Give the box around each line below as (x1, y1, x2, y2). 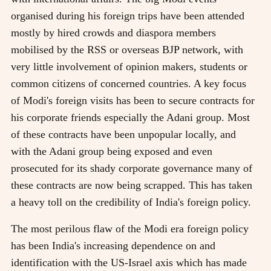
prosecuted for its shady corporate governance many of (11, 162, 252, 174)
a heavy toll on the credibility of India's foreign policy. (11, 195, 251, 208)
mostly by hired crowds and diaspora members (11, 26, 216, 39)
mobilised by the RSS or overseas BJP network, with (11, 43, 243, 56)
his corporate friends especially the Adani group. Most (11, 111, 250, 123)
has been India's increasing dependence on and (11, 239, 215, 252)
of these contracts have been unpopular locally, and (11, 128, 236, 140)
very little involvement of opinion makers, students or (11, 60, 247, 73)
